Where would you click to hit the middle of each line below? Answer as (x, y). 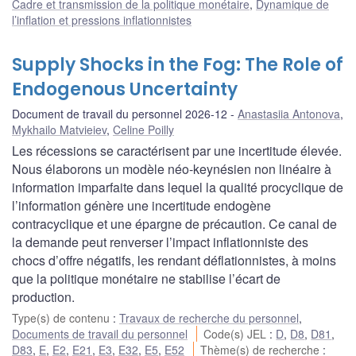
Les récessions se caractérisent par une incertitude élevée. (177, 150)
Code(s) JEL (237, 333)
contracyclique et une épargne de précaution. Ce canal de (174, 223)
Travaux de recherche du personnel (209, 317)
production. (43, 296)
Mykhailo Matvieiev (59, 129)
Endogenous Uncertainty (125, 89)
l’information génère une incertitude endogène (141, 205)
